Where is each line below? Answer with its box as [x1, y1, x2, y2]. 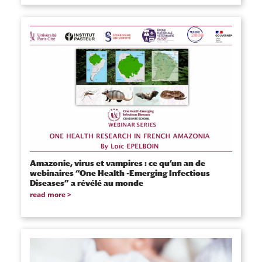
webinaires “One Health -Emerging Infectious [29, 168, 210, 178]
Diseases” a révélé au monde [29, 178, 143, 188]
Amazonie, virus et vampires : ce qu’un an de [29, 158, 205, 168]
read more [29, 189, 65, 200]
